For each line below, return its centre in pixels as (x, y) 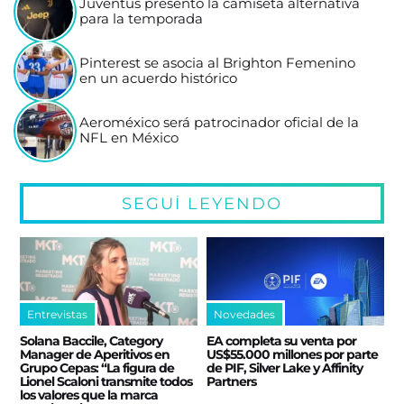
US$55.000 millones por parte (292, 354)
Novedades (244, 314)
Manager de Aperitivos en (95, 354)
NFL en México (129, 138)
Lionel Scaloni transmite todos (106, 381)
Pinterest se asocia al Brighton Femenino (218, 63)
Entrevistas (58, 314)
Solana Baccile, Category (92, 340)
